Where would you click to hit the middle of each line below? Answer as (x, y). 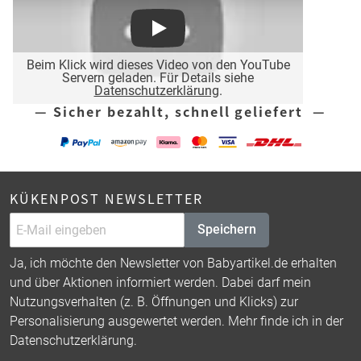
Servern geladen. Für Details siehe (158, 77)
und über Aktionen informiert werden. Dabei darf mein (160, 282)
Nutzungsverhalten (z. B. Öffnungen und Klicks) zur (154, 301)
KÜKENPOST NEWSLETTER (106, 198)
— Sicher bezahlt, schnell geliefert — (180, 111)
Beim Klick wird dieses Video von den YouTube (158, 64)
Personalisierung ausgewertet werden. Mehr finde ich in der (176, 321)
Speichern (227, 230)
